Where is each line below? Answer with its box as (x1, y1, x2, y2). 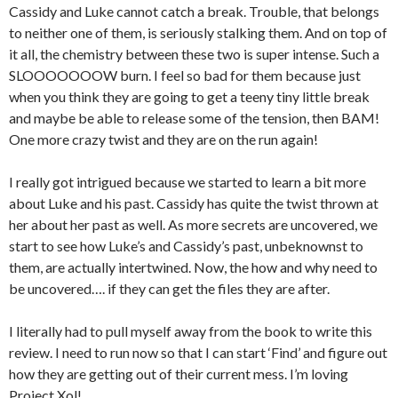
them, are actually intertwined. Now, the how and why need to (9, 258, 378, 275)
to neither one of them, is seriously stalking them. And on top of (9, 23, 387, 41)
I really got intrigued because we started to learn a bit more (9, 172, 366, 190)
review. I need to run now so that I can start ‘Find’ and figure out (9, 343, 387, 361)
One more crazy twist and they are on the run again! (9, 130, 318, 147)
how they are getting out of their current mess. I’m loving (9, 364, 348, 382)
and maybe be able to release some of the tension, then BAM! (9, 108, 379, 126)
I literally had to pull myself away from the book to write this (9, 322, 372, 339)
